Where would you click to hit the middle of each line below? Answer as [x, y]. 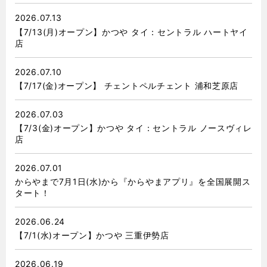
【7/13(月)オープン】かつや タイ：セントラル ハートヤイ [131, 32]
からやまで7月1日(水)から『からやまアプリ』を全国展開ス [133, 182]
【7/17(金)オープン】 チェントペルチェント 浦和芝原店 [127, 85]
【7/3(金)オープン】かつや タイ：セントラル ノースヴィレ [133, 128]
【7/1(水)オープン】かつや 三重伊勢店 [92, 235]
